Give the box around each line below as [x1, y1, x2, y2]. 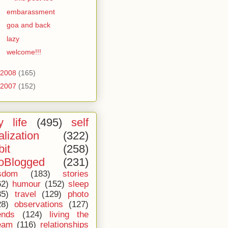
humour [12, 179, 41, 189]
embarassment [6, 7, 55, 16]
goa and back [6, 21, 50, 29]
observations [14, 199, 63, 209]
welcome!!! [6, 48, 41, 56]
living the [49, 210, 89, 219]
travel [14, 189, 36, 199]
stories [63, 169, 89, 179]
